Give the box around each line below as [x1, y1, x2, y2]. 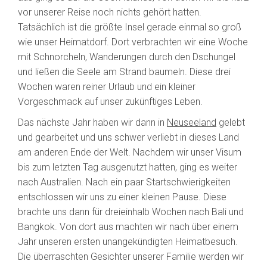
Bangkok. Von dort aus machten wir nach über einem [18, 221, 238, 233]
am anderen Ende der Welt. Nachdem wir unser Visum [18, 147, 241, 159]
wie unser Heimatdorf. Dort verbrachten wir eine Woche [18, 36, 248, 48]
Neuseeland [167, 117, 216, 129]
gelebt [216, 117, 245, 129]
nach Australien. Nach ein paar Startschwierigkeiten [18, 176, 231, 188]
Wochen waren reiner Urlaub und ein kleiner [18, 81, 195, 93]
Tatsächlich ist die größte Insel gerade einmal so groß [18, 21, 241, 33]
